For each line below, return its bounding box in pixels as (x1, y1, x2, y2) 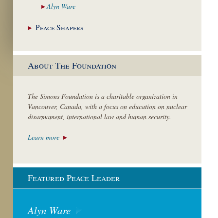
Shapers (56, 22, 84, 33)
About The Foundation (28, 59, 116, 72)
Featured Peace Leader (28, 172, 120, 184)
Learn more (28, 132, 59, 142)
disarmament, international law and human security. (28, 112, 171, 122)
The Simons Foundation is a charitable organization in (28, 91, 178, 101)
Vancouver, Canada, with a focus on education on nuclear (28, 102, 187, 111)
